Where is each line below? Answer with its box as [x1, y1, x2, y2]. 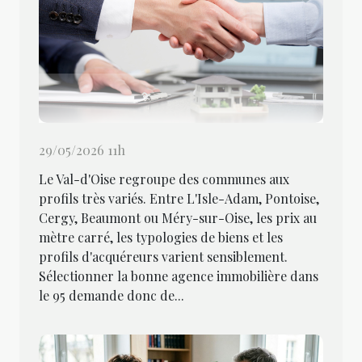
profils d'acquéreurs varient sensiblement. [39, 247, 288, 265]
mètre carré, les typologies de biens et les [39, 228, 283, 246]
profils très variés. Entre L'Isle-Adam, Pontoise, [39, 189, 319, 207]
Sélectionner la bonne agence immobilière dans [39, 267, 318, 284]
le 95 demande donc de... [39, 286, 184, 304]
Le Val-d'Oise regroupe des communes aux [39, 170, 289, 187]
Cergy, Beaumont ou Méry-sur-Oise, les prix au [39, 208, 317, 226]
